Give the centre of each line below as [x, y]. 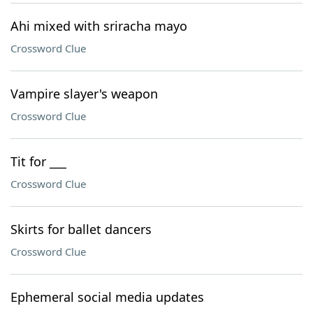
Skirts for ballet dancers [81, 229]
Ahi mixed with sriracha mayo [99, 26]
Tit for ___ [38, 161]
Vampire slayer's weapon [84, 94]
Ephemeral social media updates [107, 297]
